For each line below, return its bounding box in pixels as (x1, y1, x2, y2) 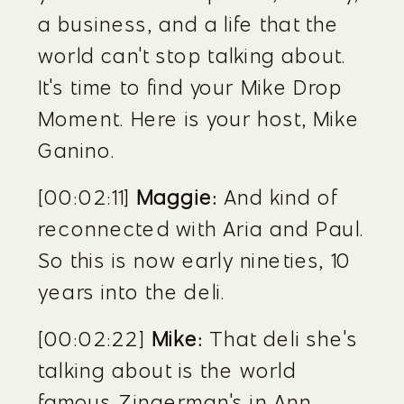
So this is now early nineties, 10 (38, 247, 352, 273)
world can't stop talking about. (38, 42, 347, 69)
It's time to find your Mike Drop (38, 74, 344, 100)
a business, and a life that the (38, 11, 340, 37)
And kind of (217, 184, 337, 210)
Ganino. (38, 137, 116, 163)
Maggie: (135, 184, 218, 210)
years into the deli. (38, 279, 226, 305)
